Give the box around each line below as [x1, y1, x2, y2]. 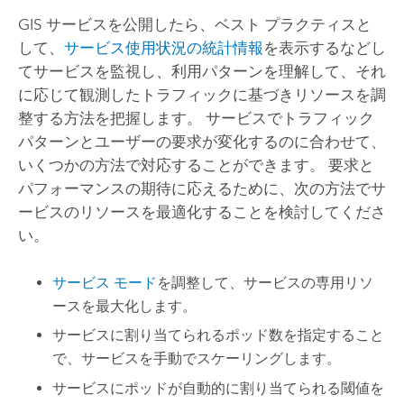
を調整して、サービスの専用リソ [157, 273, 374, 291]
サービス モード [52, 273, 158, 291]
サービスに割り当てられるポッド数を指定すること [52, 326, 385, 344]
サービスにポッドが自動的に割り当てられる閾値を [52, 379, 385, 397]
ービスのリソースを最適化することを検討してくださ [17, 203, 386, 222]
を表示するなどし [262, 39, 386, 58]
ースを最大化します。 [52, 297, 197, 315]
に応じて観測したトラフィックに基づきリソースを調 [17, 86, 386, 105]
